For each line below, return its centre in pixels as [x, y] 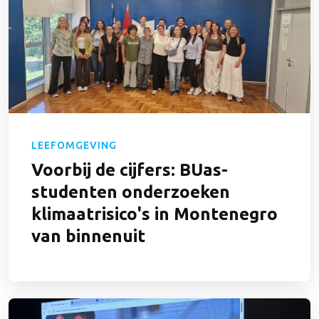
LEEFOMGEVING [74, 146]
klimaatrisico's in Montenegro [155, 214]
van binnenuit [88, 236]
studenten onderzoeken [131, 192]
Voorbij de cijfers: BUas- [130, 170]
